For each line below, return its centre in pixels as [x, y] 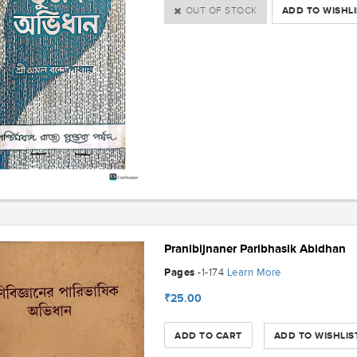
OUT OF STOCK [221, 11]
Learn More [254, 273]
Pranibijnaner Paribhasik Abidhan [255, 249]
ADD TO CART [208, 335]
